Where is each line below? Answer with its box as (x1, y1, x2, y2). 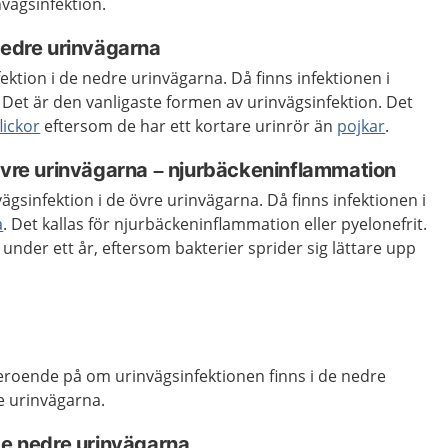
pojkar (337, 115, 386, 137)
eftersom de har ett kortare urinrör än (40, 115, 338, 137)
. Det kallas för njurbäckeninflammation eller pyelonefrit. (3, 213, 428, 235)
